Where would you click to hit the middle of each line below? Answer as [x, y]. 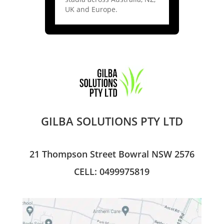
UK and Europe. [91, 9]
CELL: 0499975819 [112, 171]
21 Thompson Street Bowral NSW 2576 [112, 154]
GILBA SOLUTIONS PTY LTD [112, 121]
